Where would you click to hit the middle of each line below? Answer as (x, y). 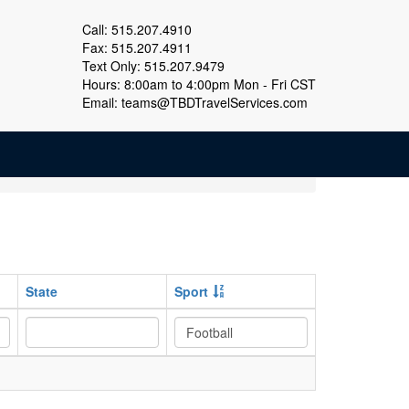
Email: (102, 102)
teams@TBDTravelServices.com (215, 102)
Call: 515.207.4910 (137, 29)
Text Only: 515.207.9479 (153, 66)
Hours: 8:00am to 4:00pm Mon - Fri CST (199, 84)
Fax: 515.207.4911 (137, 47)
